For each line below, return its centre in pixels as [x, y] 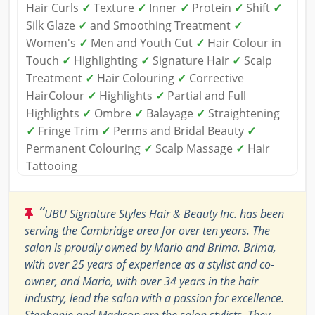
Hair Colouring [136, 78]
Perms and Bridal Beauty [179, 130]
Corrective [215, 78]
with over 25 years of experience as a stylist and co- [149, 264]
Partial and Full [205, 95]
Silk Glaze [52, 25]
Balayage [170, 113]
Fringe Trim [68, 130]
